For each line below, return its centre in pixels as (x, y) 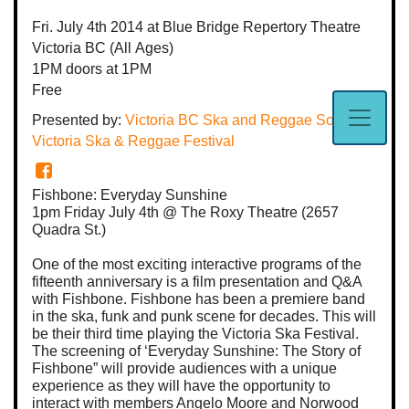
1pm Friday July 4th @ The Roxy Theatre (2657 (185, 212)
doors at (92, 68)
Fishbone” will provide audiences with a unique (184, 368)
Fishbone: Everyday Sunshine (130, 194)
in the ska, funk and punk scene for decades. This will (204, 316)
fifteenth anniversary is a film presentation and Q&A (197, 281)
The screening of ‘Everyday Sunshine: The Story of (196, 351)
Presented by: (79, 120)
